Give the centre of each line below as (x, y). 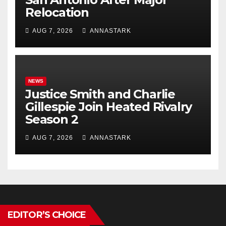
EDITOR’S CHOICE (47, 215)
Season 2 (52, 120)
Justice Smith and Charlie (100, 94)
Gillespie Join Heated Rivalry (109, 107)
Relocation (57, 13)
